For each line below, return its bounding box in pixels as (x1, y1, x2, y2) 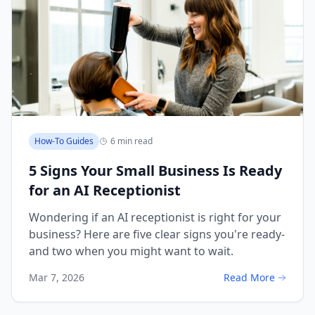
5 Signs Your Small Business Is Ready (29, 161, 282, 180)
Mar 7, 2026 (29, 271, 84, 284)
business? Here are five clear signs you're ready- (29, 226, 285, 242)
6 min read (110, 135, 153, 147)
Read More (224, 271, 275, 284)
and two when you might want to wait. (29, 243, 233, 259)
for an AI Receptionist (29, 181, 181, 200)
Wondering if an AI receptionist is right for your (29, 210, 281, 225)
